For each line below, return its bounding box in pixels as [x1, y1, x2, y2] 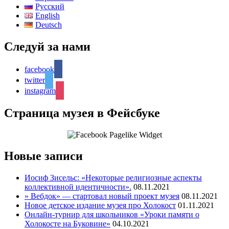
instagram [25, 86, 56, 95]
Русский [35, 2, 64, 11]
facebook [25, 64, 54, 74]
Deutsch [35, 20, 62, 29]
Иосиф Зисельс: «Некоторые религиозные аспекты [25, 173, 202, 182]
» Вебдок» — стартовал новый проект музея [25, 192, 179, 201]
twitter [25, 75, 45, 84]
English [35, 11, 60, 20]
